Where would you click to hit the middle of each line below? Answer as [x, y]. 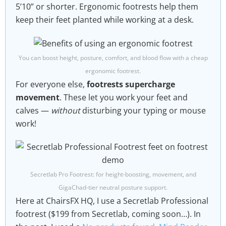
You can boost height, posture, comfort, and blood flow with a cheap [113, 58]
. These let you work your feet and [124, 98]
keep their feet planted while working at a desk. [105, 19]
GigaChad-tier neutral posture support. [113, 188]
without [66, 111]
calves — [33, 111]
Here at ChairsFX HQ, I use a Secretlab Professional [112, 201]
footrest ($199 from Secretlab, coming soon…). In [108, 214]
